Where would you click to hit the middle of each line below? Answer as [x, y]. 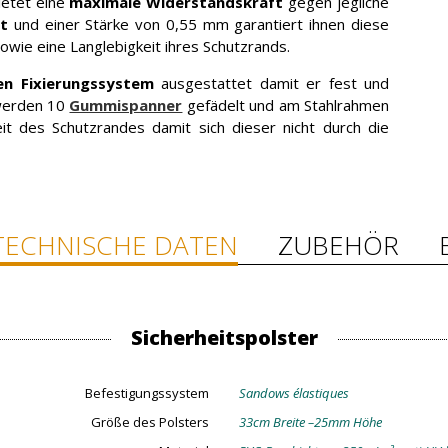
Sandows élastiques [294, 393]
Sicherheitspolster [224, 337]
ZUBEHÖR [338, 245]
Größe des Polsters [150, 422]
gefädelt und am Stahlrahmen [286, 105]
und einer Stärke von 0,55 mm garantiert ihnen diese [199, 24]
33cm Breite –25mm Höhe [310, 422]
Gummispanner [126, 105]
